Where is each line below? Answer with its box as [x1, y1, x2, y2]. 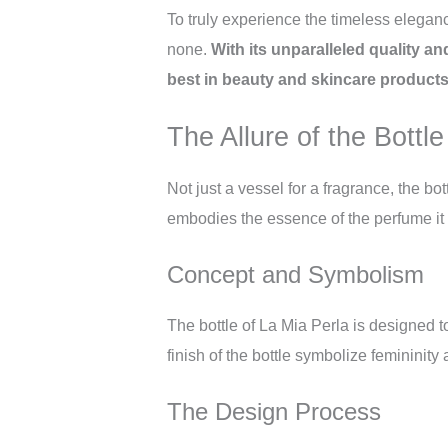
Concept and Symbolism [167, 261, 424, 288]
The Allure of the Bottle [167, 121, 444, 152]
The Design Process [167, 398, 381, 425]
